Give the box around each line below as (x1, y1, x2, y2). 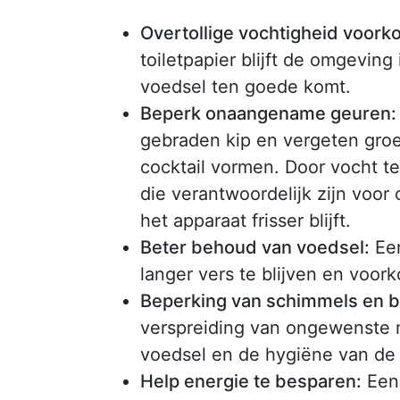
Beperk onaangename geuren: (140, 102, 396, 124)
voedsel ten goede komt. (140, 75, 351, 97)
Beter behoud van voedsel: (140, 236, 370, 258)
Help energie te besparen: (140, 370, 362, 392)
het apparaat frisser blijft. (140, 209, 351, 231)
